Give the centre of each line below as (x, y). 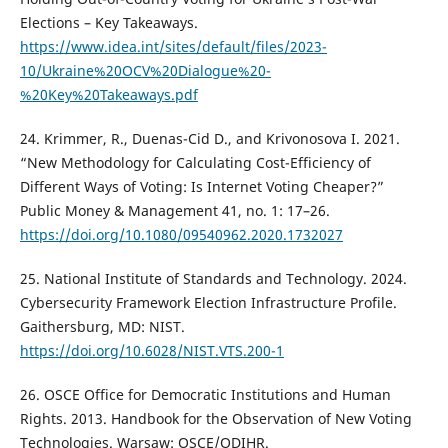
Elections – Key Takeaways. (108, 23)
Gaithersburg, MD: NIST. (102, 327)
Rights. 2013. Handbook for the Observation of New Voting (215, 419)
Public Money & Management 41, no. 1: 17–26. (174, 211)
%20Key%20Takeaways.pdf (108, 95)
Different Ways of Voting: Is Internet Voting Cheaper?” (201, 187)
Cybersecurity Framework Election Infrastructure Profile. (208, 303)
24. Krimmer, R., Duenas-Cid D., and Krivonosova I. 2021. (209, 139)
